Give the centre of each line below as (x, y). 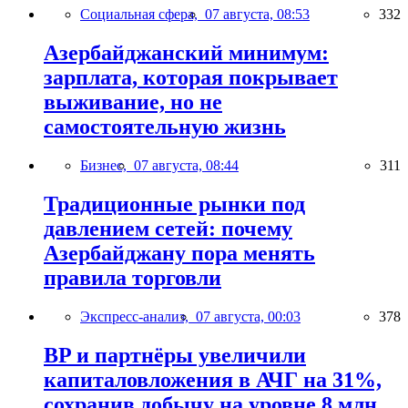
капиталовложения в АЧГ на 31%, (213, 379)
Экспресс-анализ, (138, 316)
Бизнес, (107, 166)
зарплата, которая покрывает (191, 78)
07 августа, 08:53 (257, 15)
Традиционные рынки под (174, 204)
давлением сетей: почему (168, 229)
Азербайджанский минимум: (186, 53)
